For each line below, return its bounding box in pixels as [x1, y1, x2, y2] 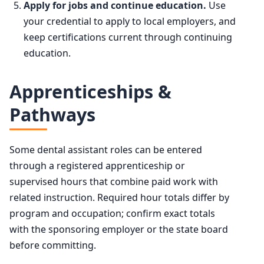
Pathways [9, 102, 95, 127]
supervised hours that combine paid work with [9, 174, 218, 188]
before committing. [9, 238, 96, 252]
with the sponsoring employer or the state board [9, 222, 228, 236]
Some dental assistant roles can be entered [9, 143, 202, 156]
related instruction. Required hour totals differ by [9, 190, 229, 204]
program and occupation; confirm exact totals [9, 206, 215, 220]
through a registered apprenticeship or [9, 159, 185, 172]
